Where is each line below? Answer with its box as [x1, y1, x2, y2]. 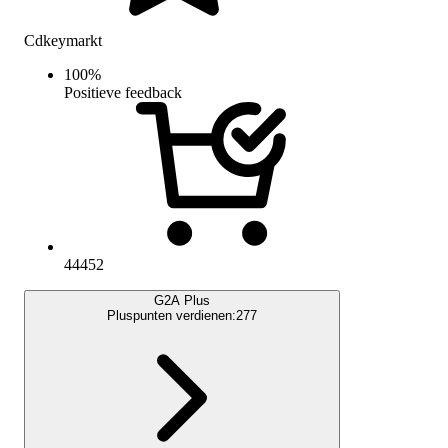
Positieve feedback [64, 83, 182, 101]
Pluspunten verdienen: [107, 307, 236, 323]
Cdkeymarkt [24, 31, 102, 49]
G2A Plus [154, 292, 210, 308]
